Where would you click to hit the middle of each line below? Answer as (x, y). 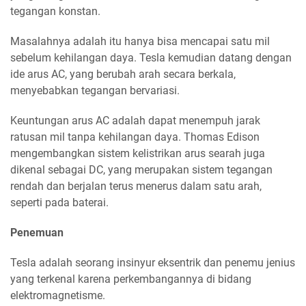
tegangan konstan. (55, 12)
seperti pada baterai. (59, 203)
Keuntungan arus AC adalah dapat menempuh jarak (135, 121)
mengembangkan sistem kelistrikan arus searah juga (138, 154)
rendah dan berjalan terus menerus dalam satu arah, (136, 186)
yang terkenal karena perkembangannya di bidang (131, 279)
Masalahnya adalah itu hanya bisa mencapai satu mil (140, 42)
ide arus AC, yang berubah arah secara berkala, (123, 74)
